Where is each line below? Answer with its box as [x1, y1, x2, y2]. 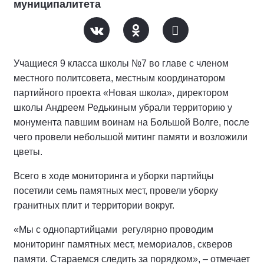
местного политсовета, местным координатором [14, 73, 225, 83]
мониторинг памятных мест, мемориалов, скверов [14, 239, 233, 249]
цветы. [14, 147, 42, 157]
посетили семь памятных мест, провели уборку [14, 186, 218, 196]
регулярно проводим [122, 225, 213, 235]
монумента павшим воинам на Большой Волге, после [14, 117, 249, 127]
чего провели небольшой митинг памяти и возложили [14, 132, 247, 142]
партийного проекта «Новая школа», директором [14, 88, 229, 98]
